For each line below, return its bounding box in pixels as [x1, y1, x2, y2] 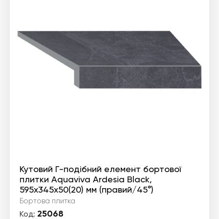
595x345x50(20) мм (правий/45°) [20, 184, 153, 195]
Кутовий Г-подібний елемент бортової [20, 164, 181, 174]
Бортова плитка [20, 197, 75, 205]
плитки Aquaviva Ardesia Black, [20, 174, 152, 184]
